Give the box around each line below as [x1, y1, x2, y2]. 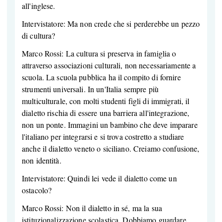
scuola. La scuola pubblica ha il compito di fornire [22, 72, 181, 83]
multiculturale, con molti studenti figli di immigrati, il [22, 96, 190, 107]
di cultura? [22, 30, 55, 41]
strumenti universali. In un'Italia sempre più [22, 84, 159, 95]
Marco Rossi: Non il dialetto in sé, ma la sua [22, 203, 162, 214]
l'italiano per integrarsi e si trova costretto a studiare [22, 131, 184, 142]
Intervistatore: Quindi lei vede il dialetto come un [22, 173, 177, 184]
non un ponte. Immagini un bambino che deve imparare [22, 119, 198, 130]
